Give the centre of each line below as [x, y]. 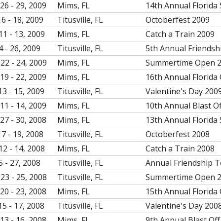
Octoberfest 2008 [178, 134]
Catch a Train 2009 [180, 34]
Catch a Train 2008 [180, 148]
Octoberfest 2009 [178, 20]
